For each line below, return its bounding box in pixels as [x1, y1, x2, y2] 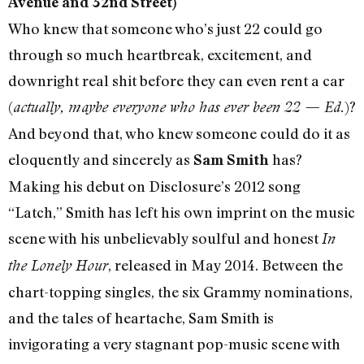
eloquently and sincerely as [8, 150, 193, 169]
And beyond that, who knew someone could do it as [8, 124, 350, 143]
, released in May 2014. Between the [108, 256, 343, 275]
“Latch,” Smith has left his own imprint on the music [8, 203, 355, 222]
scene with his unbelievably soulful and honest [8, 229, 322, 248]
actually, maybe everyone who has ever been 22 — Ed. [13, 98, 344, 116]
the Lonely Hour [8, 257, 108, 275]
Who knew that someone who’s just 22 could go [8, 19, 323, 38]
